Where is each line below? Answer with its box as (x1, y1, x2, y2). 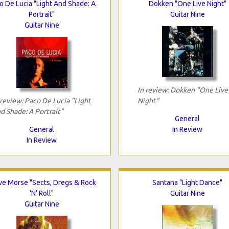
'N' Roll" (30, 189, 54, 197)
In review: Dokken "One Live (137, 85, 228, 94)
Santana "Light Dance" (152, 178, 222, 187)
